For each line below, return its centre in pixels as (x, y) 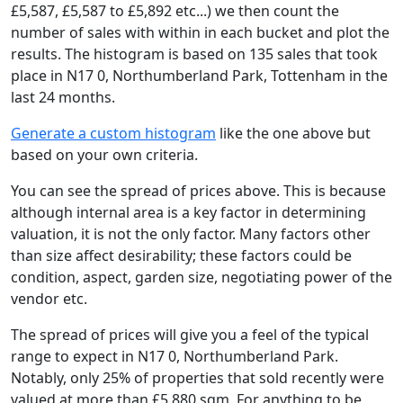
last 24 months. (63, 97)
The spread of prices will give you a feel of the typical (190, 335)
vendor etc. (49, 299)
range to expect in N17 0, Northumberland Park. (175, 356)
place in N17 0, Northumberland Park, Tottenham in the (199, 76)
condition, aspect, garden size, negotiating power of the (201, 277)
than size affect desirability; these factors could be (181, 255)
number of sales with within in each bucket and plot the (200, 32)
